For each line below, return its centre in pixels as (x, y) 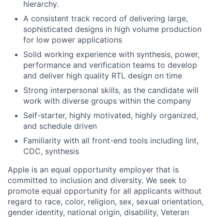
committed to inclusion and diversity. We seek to (97, 180)
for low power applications (73, 40)
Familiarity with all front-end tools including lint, (111, 141)
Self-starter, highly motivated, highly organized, (111, 116)
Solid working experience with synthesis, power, (111, 54)
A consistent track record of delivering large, (106, 19)
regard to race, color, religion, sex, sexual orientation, (106, 202)
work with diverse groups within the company (107, 101)
